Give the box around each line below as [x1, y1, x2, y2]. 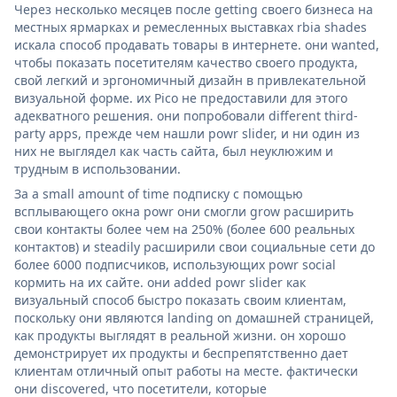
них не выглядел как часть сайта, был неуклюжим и [14, 142, 333, 160]
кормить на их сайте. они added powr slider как [14, 273, 306, 291]
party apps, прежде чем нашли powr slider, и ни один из [14, 124, 360, 142]
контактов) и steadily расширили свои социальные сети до [14, 237, 375, 255]
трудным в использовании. [14, 160, 181, 177]
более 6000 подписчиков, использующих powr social [14, 255, 336, 273]
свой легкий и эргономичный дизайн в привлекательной [14, 71, 366, 89]
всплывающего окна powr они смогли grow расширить [14, 202, 354, 220]
